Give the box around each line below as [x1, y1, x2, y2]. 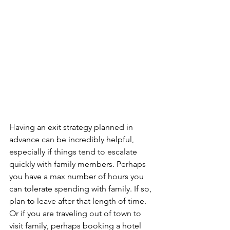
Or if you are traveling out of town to [9, 208, 143, 219]
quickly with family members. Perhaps [9, 159, 148, 169]
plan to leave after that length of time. [9, 196, 148, 206]
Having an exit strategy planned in [9, 122, 135, 132]
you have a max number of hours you [9, 171, 146, 182]
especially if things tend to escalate [9, 147, 139, 157]
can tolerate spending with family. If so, [9, 184, 154, 194]
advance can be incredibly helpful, [9, 135, 136, 145]
